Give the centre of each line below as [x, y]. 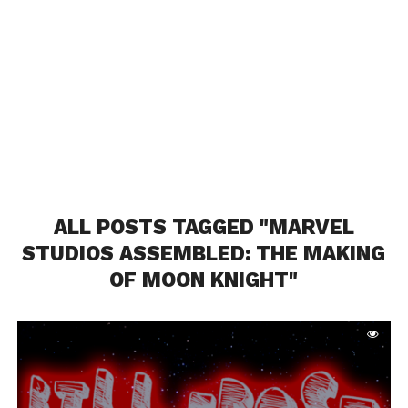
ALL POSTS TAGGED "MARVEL [204, 227]
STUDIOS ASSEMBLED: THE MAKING [204, 254]
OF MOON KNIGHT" [204, 280]
